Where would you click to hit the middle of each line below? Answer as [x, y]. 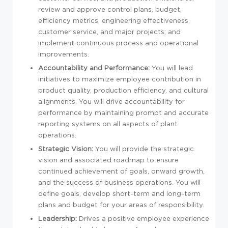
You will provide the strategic [144, 149]
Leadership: [58, 218]
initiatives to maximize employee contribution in [120, 79]
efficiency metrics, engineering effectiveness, [114, 20]
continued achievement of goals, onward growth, [121, 171]
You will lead [171, 68]
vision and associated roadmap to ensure [108, 160]
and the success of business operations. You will [119, 182]
